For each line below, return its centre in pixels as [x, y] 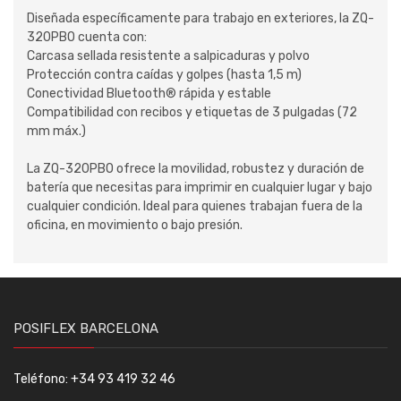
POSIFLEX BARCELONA [86, 329]
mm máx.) [56, 132]
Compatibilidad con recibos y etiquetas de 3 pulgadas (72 [192, 113]
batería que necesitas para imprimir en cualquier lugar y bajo [200, 188]
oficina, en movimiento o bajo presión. [135, 226]
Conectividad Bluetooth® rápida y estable [149, 94]
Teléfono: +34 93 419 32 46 [94, 380]
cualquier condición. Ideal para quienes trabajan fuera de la [195, 207]
